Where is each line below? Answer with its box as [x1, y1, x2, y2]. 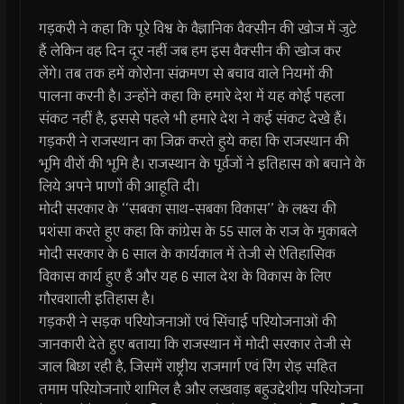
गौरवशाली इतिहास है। [38, 288, 154, 310]
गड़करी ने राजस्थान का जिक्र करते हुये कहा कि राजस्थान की [38, 130, 349, 152]
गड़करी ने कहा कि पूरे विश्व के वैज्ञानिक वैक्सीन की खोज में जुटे [38, 17, 357, 40]
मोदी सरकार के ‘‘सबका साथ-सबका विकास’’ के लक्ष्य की [38, 197, 336, 220]
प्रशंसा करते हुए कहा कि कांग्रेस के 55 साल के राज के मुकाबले [38, 220, 357, 243]
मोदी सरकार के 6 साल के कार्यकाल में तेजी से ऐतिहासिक [38, 243, 335, 265]
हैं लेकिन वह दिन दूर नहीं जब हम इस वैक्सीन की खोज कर [38, 40, 341, 62]
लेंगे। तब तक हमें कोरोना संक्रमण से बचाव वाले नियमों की [38, 62, 333, 85]
